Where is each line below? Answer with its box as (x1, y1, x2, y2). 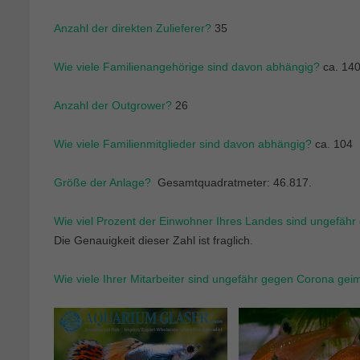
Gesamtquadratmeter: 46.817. (151, 175, 337, 189)
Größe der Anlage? (54, 175, 151, 189)
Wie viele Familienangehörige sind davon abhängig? (54, 59, 320, 73)
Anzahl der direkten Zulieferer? (54, 21, 211, 35)
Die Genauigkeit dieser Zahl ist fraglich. (54, 233, 253, 247)
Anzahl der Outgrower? (54, 98, 172, 112)
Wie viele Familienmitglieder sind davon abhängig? (54, 137, 312, 150)
